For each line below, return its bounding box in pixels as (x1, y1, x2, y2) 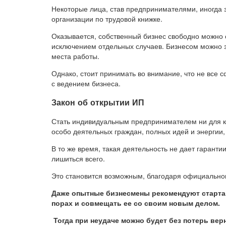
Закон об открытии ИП (51, 96, 144, 108)
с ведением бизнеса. (51, 78, 121, 88)
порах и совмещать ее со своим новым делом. (51, 198, 220, 208)
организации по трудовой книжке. (51, 13, 162, 24)
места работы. (51, 50, 99, 61)
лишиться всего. (51, 153, 105, 164)
